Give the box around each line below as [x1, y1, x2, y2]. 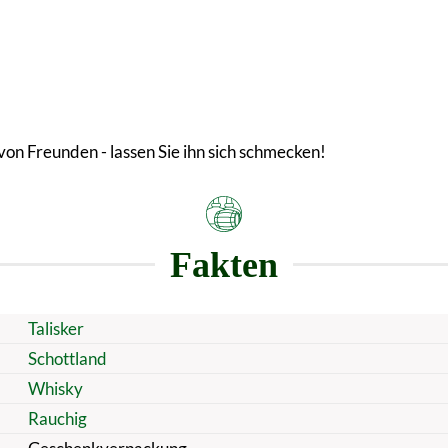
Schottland [27, 347, 107, 369]
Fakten [170, 244, 278, 285]
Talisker [27, 317, 84, 339]
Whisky [27, 377, 83, 399]
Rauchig [27, 407, 87, 429]
